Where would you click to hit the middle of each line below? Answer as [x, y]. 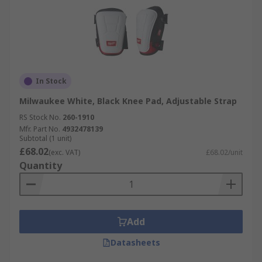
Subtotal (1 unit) [45, 138]
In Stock [51, 81]
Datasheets [135, 242]
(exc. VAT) [64, 152]
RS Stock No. [40, 117]
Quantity [41, 166]
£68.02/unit [224, 152]
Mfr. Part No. [40, 129]
